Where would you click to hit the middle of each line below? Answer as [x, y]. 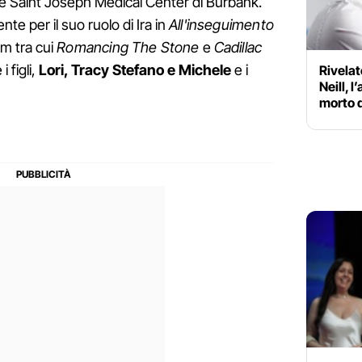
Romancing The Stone [128, 48]
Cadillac [238, 48]
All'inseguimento [221, 25]
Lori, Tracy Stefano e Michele [135, 70]
